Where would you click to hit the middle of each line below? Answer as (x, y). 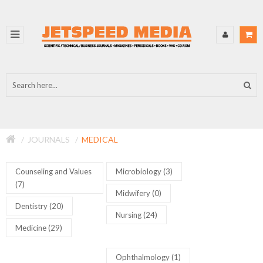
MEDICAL (100, 139)
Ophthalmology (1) (149, 257)
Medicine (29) (39, 228)
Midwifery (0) (139, 193)
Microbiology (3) (144, 171)
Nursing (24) (137, 215)
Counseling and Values (53, 171)
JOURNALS (49, 139)
